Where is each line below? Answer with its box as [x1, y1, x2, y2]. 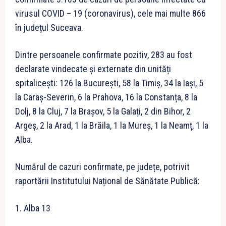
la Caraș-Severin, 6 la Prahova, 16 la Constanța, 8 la [15, 92, 197, 103]
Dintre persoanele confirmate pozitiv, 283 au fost [15, 49, 192, 61]
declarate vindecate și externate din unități [15, 64, 171, 75]
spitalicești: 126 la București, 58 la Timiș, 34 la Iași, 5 [15, 78, 203, 89]
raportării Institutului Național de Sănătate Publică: [15, 176, 200, 187]
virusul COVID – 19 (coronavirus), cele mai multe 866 [15, 8, 206, 19]
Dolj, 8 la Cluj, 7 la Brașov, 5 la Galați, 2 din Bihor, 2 [15, 106, 191, 117]
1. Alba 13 [15, 203, 50, 214]
